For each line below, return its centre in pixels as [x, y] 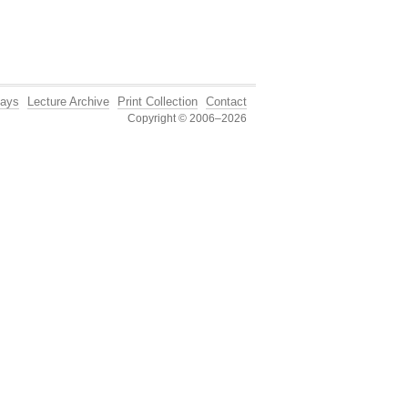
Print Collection [158, 102]
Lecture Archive [68, 102]
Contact [226, 102]
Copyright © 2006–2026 [187, 118]
